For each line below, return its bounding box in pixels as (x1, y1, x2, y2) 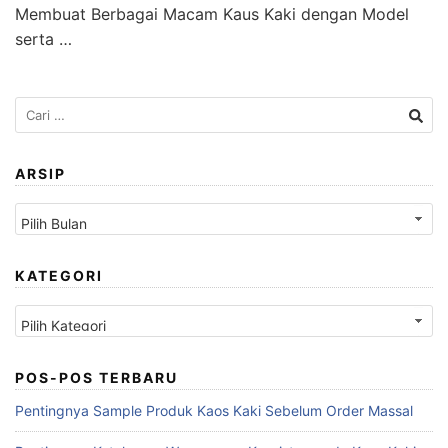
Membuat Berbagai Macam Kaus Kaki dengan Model (15, 3, 409, 24)
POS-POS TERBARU (15, 368, 178, 386)
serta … (15, 28, 72, 49)
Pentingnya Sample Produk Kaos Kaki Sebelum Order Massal (15, 401, 413, 419)
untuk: (14, 119, 55, 137)
